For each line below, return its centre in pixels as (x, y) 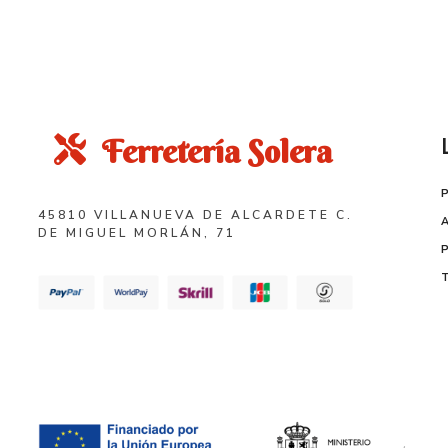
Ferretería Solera (217, 152)
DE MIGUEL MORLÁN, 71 (137, 232)
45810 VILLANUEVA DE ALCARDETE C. (195, 214)
